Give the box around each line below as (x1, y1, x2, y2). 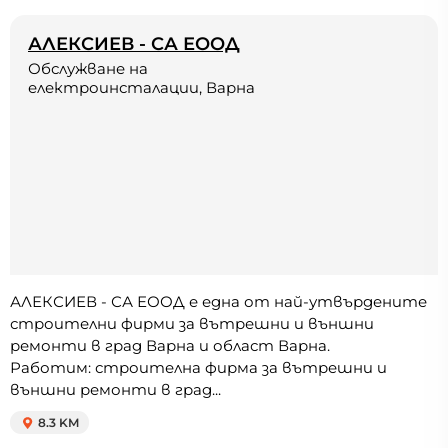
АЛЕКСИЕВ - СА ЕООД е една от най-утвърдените (10, 292, 427, 312)
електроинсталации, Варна (28, 78, 255, 98)
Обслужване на (28, 59, 148, 79)
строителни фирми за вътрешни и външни (10, 314, 374, 334)
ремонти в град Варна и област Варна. (10, 336, 330, 356)
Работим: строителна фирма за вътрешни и (10, 358, 387, 378)
